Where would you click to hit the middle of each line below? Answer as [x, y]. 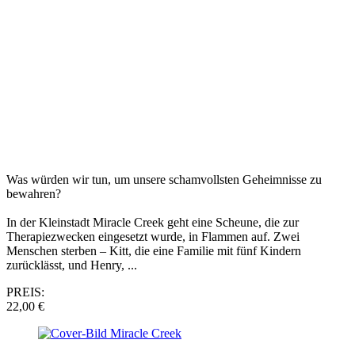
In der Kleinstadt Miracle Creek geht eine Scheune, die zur [153, 222]
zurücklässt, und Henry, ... [72, 265]
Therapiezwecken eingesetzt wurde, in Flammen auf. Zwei [153, 236]
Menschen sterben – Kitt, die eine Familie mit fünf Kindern [154, 250]
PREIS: [25, 292]
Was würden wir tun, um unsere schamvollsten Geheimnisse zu [164, 179]
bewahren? [34, 193]
